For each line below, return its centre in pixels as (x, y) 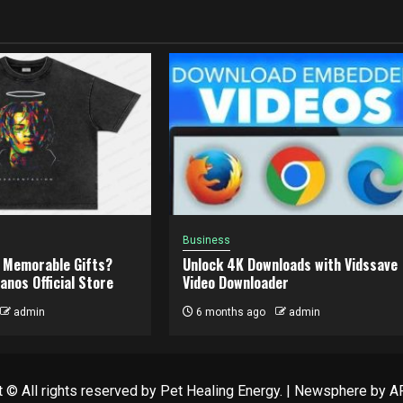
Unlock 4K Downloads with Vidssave (291, 264)
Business (207, 240)
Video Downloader (236, 282)
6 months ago (230, 312)
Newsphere (331, 390)
